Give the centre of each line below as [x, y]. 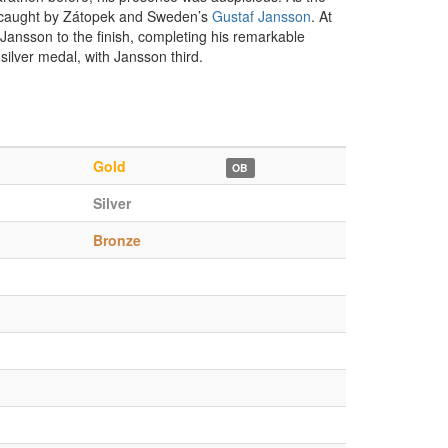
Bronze [117, 240]
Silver [112, 203]
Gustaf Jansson [261, 16]
